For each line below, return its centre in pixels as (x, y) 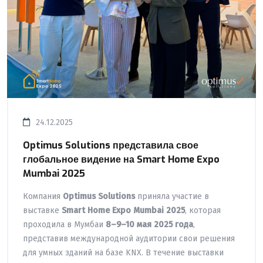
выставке (42, 210)
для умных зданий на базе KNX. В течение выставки (123, 252)
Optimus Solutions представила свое (111, 145)
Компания (43, 196)
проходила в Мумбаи (64, 224)
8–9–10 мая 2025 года (149, 224)
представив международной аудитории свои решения (129, 238)
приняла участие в (172, 196)
